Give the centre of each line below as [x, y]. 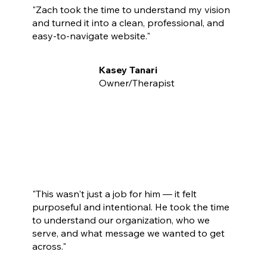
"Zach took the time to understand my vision [131, 10]
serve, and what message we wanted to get [128, 233]
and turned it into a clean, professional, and [128, 23]
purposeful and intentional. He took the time [131, 207]
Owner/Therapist [136, 83]
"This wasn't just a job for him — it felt [114, 193]
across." [49, 246]
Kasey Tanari [128, 70]
